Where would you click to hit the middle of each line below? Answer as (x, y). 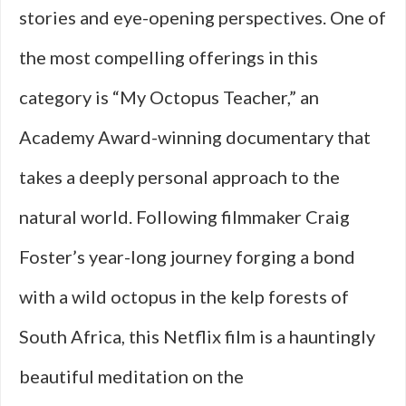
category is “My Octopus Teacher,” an (169, 97)
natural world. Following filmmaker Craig (184, 217)
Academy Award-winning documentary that (195, 137)
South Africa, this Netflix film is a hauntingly (197, 336)
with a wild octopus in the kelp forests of (184, 296)
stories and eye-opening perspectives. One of (203, 17)
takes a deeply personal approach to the (179, 177)
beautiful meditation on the (131, 376)
